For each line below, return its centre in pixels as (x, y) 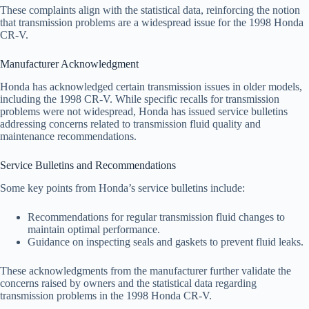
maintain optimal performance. (94, 229)
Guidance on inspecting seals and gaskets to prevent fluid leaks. (166, 241)
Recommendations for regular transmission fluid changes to (156, 217)
